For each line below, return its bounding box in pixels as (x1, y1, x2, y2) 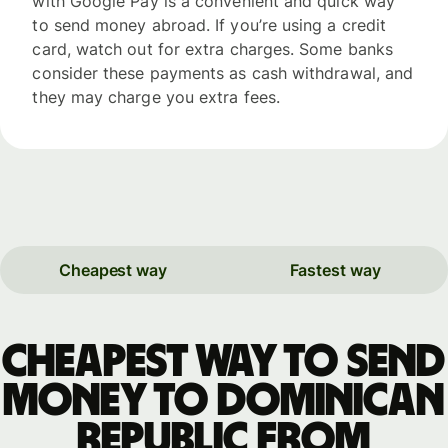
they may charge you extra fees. (32, 86, 280, 107)
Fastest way (289, 260, 381, 281)
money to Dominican (3, 378, 444, 425)
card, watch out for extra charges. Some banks (32, 38, 394, 59)
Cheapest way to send (2, 339, 445, 386)
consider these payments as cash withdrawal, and (32, 62, 414, 83)
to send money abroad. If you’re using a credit (32, 14, 387, 35)
